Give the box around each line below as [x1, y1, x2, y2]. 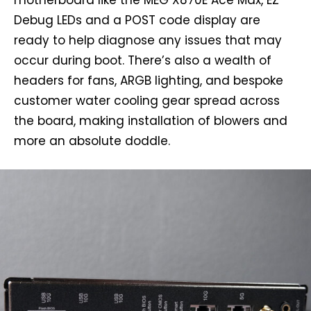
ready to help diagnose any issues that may [14, 31, 282, 49]
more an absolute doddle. [14, 132, 170, 149]
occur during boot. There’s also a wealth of [14, 51, 271, 69]
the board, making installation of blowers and [14, 112, 287, 129]
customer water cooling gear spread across [14, 92, 280, 109]
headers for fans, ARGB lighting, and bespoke [14, 72, 283, 89]
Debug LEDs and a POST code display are [14, 11, 260, 28]
